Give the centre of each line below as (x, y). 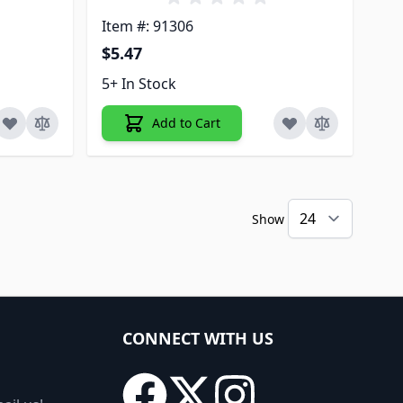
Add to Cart (187, 122)
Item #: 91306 (148, 26)
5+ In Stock (139, 83)
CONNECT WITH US (198, 338)
